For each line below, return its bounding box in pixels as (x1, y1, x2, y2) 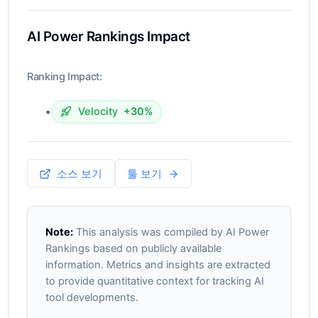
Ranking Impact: (27, 70, 102, 83)
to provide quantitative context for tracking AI (45, 274, 264, 287)
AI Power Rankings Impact (27, 28, 190, 45)
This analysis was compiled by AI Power (72, 225, 269, 238)
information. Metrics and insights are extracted (45, 258, 270, 271)
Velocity (77, 104, 118, 118)
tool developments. (45, 290, 138, 304)
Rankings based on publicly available (45, 241, 221, 255)
